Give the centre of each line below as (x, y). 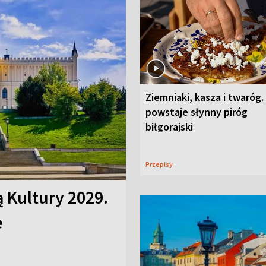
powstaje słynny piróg (197, 112)
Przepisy (161, 164)
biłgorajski (169, 126)
